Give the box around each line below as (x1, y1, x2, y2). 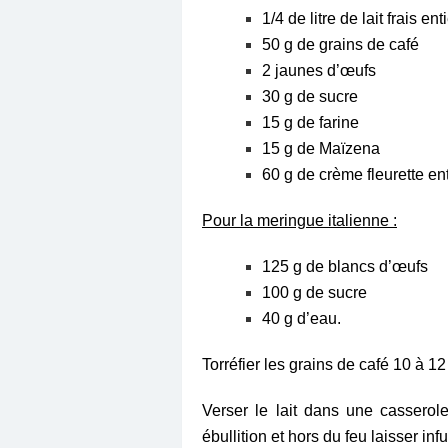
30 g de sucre (262, 87, 358, 105)
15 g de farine (262, 113, 359, 131)
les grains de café (264, 355, 393, 373)
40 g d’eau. (262, 309, 341, 327)
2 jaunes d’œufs (262, 61, 376, 79)
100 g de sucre (262, 283, 367, 301)
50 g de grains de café (262, 35, 419, 53)
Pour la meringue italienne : (202, 211, 397, 229)
